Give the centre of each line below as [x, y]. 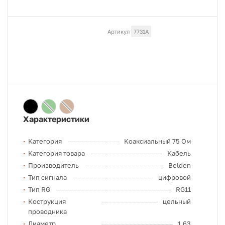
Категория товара [57, 153]
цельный [177, 201]
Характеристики [56, 119]
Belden [180, 165]
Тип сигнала [47, 177]
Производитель [53, 165]
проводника [47, 211]
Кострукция [47, 201]
